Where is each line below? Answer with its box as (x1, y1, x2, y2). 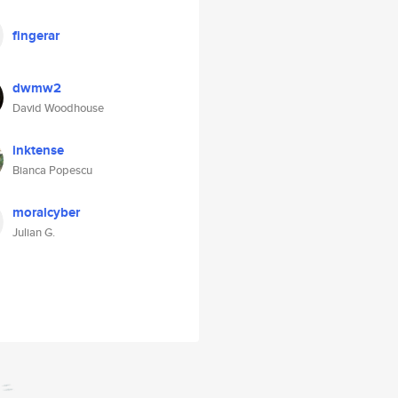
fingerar (12, 26, 60, 45)
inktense (12, 140, 64, 160)
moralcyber (12, 203, 80, 222)
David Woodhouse (12, 99, 104, 116)
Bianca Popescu (12, 162, 92, 179)
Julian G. (12, 224, 55, 241)
